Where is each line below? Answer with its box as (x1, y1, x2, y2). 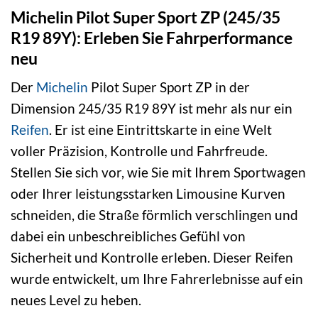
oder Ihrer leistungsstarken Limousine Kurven (11, 185, 285, 202)
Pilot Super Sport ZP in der (88, 79, 250, 96)
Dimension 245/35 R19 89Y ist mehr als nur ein (11, 100, 292, 117)
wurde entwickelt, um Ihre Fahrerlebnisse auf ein (11, 270, 303, 287)
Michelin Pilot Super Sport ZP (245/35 (11, 6, 280, 27)
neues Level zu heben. (11, 292, 141, 309)
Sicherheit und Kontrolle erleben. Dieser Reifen (11, 249, 293, 266)
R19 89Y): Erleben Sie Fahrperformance (11, 27, 292, 48)
